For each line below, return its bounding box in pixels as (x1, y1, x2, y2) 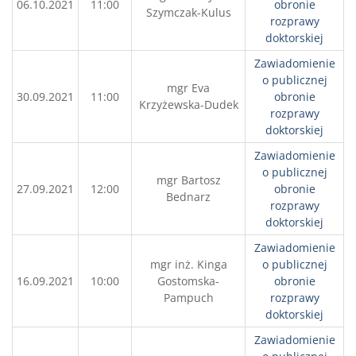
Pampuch (163, 290, 214, 305)
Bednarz (166, 189, 211, 204)
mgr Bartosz (156, 172, 221, 188)
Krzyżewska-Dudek (138, 97, 238, 112)
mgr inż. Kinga (149, 257, 227, 272)
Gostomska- (157, 273, 219, 288)
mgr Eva (167, 80, 210, 95)
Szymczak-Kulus (145, 5, 231, 20)
